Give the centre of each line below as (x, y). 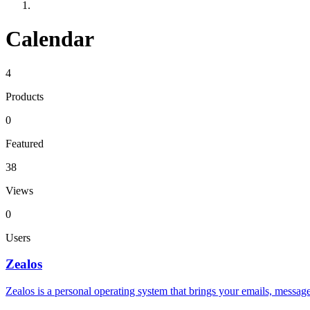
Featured (25, 143)
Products (25, 96)
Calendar (50, 39)
